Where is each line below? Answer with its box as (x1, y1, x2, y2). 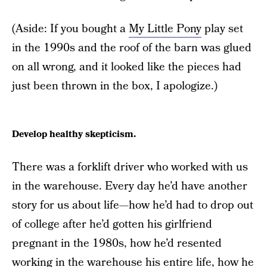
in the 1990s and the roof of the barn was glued (12, 40, 252, 57)
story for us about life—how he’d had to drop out (12, 197, 253, 214)
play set (201, 21, 243, 38)
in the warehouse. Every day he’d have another (12, 178, 247, 195)
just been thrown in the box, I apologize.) (12, 78, 218, 95)
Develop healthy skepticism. (12, 127, 136, 141)
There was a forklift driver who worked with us (12, 159, 248, 176)
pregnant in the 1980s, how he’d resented (12, 235, 222, 252)
